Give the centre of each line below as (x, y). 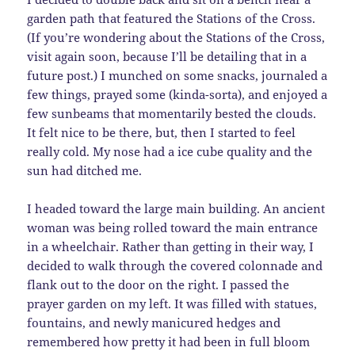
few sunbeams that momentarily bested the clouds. (172, 114)
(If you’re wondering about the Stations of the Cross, (176, 38)
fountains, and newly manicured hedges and (154, 323)
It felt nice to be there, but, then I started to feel (162, 133)
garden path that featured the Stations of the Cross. (172, 19)
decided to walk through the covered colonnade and (175, 266)
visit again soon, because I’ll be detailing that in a (167, 57)
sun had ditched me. (85, 171)
